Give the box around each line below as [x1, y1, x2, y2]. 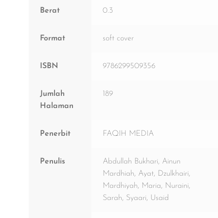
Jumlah [39, 90, 65, 98]
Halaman [39, 102, 73, 110]
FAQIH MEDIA [102, 130, 154, 138]
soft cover [102, 35, 134, 43]
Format [39, 35, 65, 43]
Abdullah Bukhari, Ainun [102, 158, 181, 166]
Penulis [39, 158, 65, 166]
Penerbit [39, 130, 71, 138]
